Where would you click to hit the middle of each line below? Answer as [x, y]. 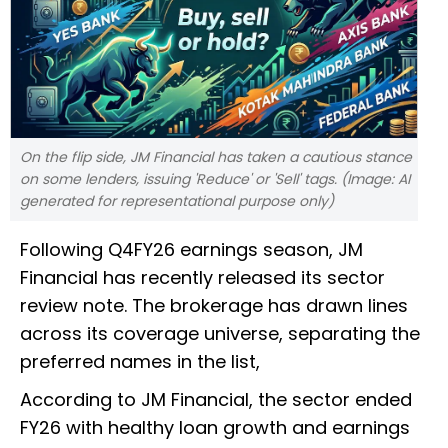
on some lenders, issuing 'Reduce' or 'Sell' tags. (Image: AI [215, 179]
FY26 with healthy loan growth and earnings [215, 428]
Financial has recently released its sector [202, 278]
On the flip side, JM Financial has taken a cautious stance [216, 157]
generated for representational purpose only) [177, 201]
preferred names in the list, [140, 362]
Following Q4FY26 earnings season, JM [191, 250]
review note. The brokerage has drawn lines [214, 306]
